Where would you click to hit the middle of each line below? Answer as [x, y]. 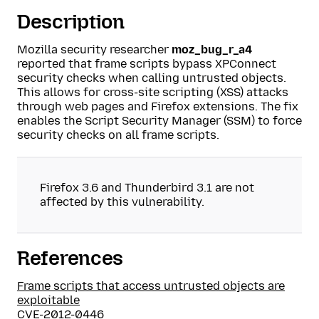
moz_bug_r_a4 [212, 49]
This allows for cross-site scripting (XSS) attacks [153, 92]
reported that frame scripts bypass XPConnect [147, 64]
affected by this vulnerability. [122, 202]
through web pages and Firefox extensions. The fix [158, 106]
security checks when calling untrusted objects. [152, 78]
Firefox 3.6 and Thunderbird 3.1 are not [147, 188]
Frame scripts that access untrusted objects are [151, 286]
